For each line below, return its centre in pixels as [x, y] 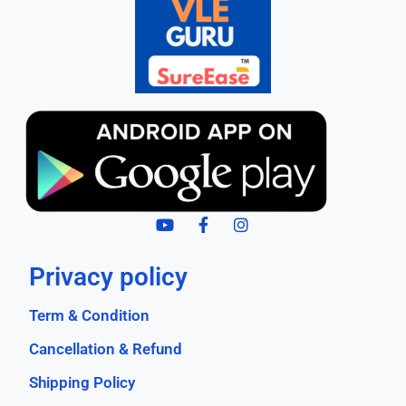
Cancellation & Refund [106, 349]
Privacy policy [109, 277]
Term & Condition [90, 316]
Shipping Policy [82, 383]
